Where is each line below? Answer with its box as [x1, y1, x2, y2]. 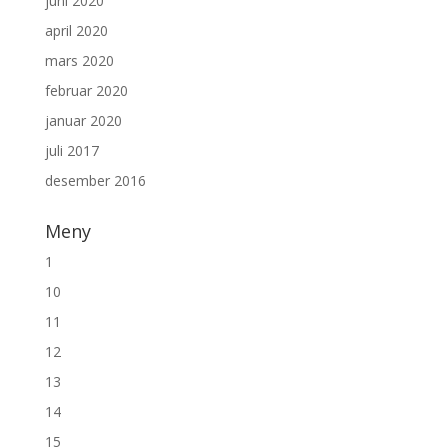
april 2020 [44, 21, 108, 41]
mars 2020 [44, 51, 114, 71]
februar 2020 [44, 81, 128, 101]
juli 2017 [44, 141, 99, 161]
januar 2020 [44, 111, 122, 131]
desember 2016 [44, 171, 146, 191]
